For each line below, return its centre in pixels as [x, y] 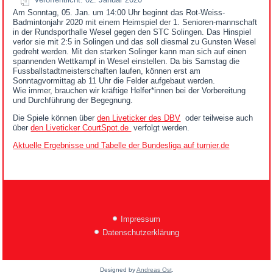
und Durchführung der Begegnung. [73, 100]
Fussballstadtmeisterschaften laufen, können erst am [107, 71]
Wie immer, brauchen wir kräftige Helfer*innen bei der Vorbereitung [129, 90]
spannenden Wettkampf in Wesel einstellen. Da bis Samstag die [126, 61]
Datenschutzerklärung [140, 233]
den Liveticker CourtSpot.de [81, 127]
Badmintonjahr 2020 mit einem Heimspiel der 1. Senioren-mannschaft [135, 22]
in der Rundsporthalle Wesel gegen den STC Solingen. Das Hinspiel [132, 32]
